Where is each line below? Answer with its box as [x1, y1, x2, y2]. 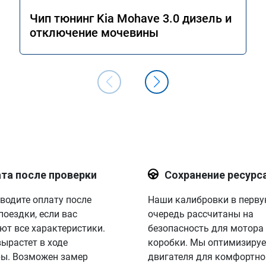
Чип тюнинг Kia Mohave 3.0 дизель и [30, 11, 232, 26]
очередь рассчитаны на [147, 208, 254, 220]
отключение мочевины [30, 26, 159, 40]
